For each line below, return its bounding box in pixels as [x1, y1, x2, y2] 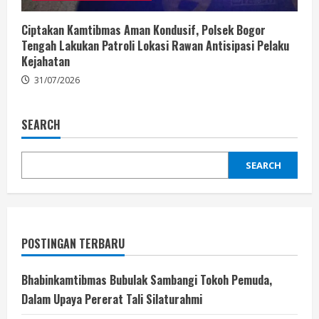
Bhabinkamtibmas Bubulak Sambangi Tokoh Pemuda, [21, 271, 272, 288]
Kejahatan [21, 52, 70, 70]
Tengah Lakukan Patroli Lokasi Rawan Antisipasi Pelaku [21, 36, 289, 54]
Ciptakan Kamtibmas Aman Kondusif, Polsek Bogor [21, 21, 266, 38]
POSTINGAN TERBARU [21, 234, 125, 252]
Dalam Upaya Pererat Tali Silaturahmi [21, 290, 202, 308]
